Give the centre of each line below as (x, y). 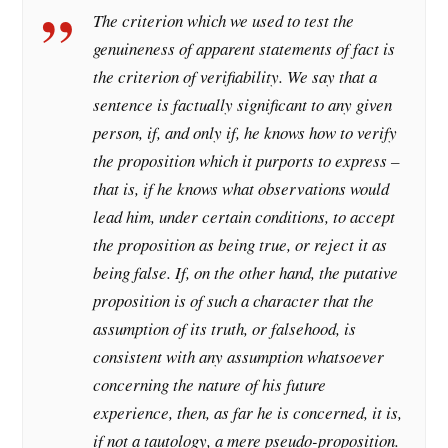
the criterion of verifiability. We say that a (235, 77)
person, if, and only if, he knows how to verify (245, 133)
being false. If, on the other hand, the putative (246, 273)
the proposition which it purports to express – (246, 161)
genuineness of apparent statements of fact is (244, 49)
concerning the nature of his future (210, 385)
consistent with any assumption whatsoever (239, 357)
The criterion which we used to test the (224, 21)
